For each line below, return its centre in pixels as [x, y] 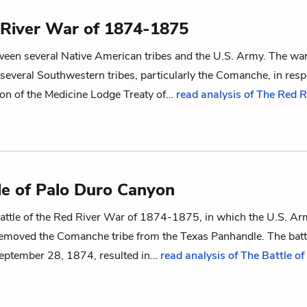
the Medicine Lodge [74, 95]
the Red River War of [86, 217]
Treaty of [145, 95]
